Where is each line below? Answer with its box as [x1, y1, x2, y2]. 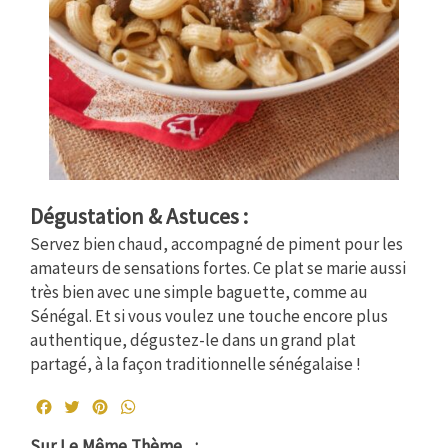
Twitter [82, 397, 134, 418]
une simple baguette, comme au [133, 281, 368, 304]
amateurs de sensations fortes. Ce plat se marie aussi [30, 257, 406, 280]
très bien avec [30, 281, 133, 304]
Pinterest [110, 397, 176, 418]
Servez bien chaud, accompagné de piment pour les [30, 233, 403, 256]
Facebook [54, 397, 119, 418]
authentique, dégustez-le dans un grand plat [30, 329, 356, 352]
